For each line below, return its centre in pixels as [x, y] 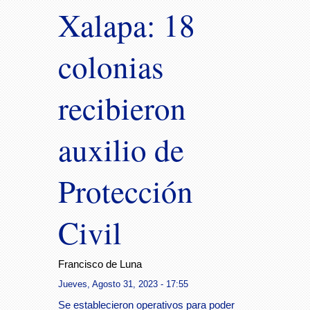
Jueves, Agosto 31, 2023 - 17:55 [123, 284]
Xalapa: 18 [127, 25]
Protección [126, 191]
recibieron [122, 108]
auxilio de [121, 149]
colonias [111, 66]
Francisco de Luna [100, 264]
